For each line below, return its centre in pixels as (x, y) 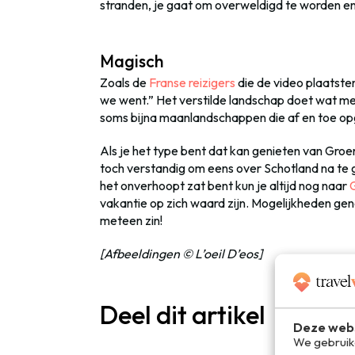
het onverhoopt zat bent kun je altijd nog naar (225, 185)
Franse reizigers (192, 82)
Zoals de (124, 82)
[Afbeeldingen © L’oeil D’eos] (181, 254)
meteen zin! (131, 220)
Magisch (132, 61)
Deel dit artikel (183, 315)
